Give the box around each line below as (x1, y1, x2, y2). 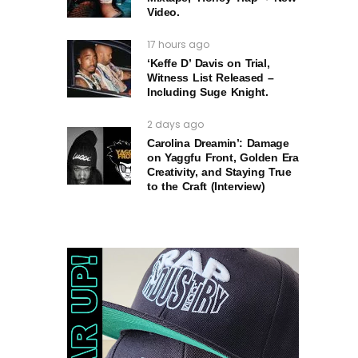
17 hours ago (147, 37, 209, 51)
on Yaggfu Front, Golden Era (147, 150, 299, 164)
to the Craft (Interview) (147, 179, 265, 193)
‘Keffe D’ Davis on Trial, (147, 56, 270, 70)
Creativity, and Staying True (147, 165, 292, 178)
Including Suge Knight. (147, 85, 268, 98)
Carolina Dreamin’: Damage (147, 136, 289, 149)
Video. (147, 5, 180, 18)
